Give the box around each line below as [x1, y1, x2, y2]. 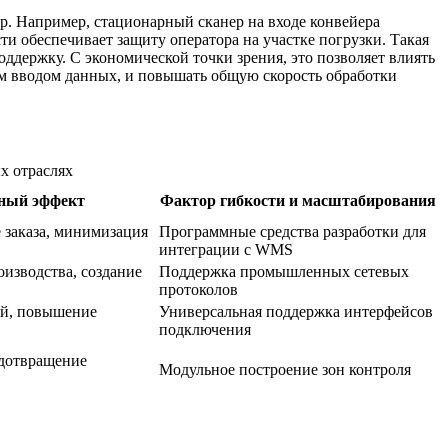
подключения [159, 321, 251, 339]
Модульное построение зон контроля [159, 361, 411, 379]
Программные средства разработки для [159, 223, 426, 241]
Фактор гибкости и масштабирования [160, 192, 436, 210]
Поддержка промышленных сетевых [159, 263, 409, 281]
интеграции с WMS [159, 241, 293, 259]
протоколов [159, 281, 238, 299]
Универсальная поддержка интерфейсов [159, 303, 433, 321]
